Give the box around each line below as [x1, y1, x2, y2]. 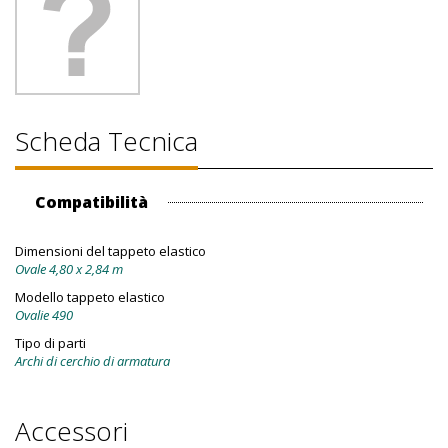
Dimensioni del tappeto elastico [15, 242, 206, 260]
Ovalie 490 [15, 306, 73, 324]
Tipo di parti [15, 334, 86, 352]
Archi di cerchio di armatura [15, 352, 170, 370]
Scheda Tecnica [15, 123, 198, 159]
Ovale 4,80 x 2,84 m [15, 260, 123, 278]
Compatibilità [35, 191, 148, 213]
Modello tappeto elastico [15, 288, 165, 306]
